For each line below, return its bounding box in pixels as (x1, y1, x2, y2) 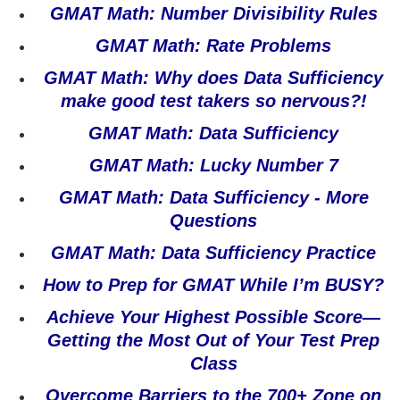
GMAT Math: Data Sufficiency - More (58, 187, 369, 207)
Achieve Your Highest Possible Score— (46, 307, 380, 327)
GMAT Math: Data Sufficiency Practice (51, 243, 376, 262)
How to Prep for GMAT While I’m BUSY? (43, 275, 384, 295)
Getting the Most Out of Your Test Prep (47, 330, 379, 350)
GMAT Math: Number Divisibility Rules (49, 4, 378, 23)
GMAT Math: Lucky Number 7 (88, 155, 338, 175)
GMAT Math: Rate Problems (96, 36, 331, 55)
